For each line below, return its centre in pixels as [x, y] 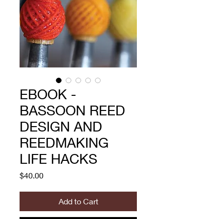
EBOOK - [48, 94]
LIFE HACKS [58, 159]
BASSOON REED [72, 110]
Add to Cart [78, 201]
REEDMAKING [64, 143]
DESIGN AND [61, 127]
